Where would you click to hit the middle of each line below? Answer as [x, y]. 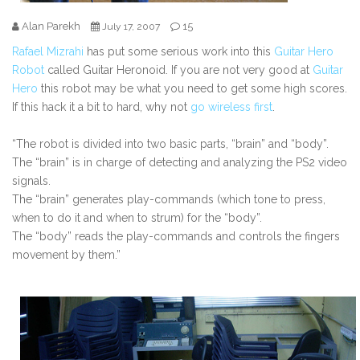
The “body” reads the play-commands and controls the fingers [176, 237]
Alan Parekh [51, 27]
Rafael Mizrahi [48, 52]
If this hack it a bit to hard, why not [100, 107]
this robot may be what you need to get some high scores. [192, 89]
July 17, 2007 [131, 27]
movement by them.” [66, 255]
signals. [31, 181]
